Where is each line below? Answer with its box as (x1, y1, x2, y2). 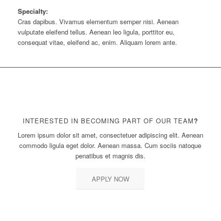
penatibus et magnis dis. (75, 151, 146, 161)
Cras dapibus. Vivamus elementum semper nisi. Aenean (17, 16, 179, 26)
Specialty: (17, 6, 48, 16)
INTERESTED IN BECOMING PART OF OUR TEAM (22, 116, 194, 126)
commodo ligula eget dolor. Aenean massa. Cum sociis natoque (19, 141, 202, 150)
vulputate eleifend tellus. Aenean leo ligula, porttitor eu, (17, 27, 175, 37)
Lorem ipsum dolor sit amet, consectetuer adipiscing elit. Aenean (17, 130, 203, 140)
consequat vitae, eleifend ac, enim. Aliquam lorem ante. (17, 37, 177, 47)
